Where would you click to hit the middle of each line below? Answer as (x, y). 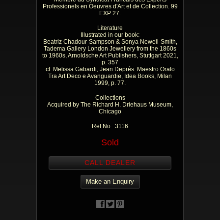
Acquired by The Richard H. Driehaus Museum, (110, 105)
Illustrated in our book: (110, 35)
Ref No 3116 (110, 126)
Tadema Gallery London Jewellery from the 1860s (110, 49)
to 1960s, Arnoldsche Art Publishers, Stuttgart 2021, (110, 55)
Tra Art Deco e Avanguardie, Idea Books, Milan (110, 76)
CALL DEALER (110, 163)
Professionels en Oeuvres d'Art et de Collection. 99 (110, 6)
